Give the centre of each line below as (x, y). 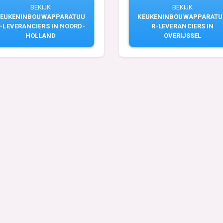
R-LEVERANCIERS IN (182, 26)
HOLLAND (41, 36)
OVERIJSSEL (182, 36)
